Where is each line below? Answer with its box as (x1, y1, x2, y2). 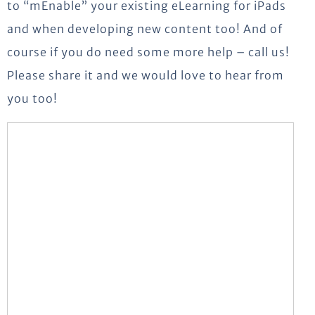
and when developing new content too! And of (7, 21, 283, 36)
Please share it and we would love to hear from (7, 67, 284, 82)
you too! (7, 91, 58, 105)
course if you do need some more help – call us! (7, 44, 290, 59)
